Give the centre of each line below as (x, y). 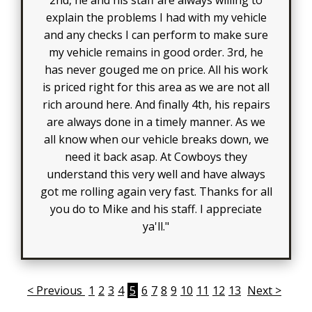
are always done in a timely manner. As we (156, 122)
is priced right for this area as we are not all (156, 87)
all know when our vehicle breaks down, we (156, 139)
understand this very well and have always (156, 174)
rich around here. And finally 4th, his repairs (156, 104)
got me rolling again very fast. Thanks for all (156, 191)
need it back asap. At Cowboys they (156, 156)
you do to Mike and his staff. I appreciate (156, 209)
